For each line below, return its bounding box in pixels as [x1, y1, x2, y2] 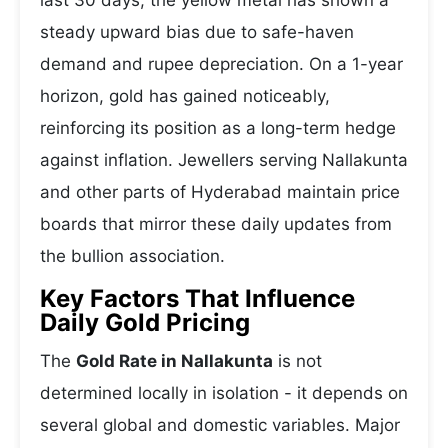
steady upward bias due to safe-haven [40, 22, 354, 42]
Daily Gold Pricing [40, 308, 250, 337]
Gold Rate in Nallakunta [76, 351, 273, 371]
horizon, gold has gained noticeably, [40, 86, 330, 106]
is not [273, 351, 322, 371]
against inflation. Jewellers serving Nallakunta [40, 150, 408, 170]
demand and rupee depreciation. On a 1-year [40, 54, 403, 74]
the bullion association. [40, 246, 225, 266]
